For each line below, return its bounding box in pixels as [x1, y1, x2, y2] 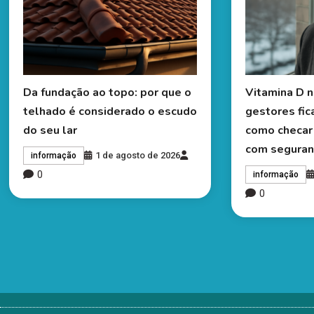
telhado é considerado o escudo [22, 103, 197, 119]
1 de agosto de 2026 [95, 149, 180, 161]
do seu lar [22, 122, 77, 138]
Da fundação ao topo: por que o [22, 84, 191, 100]
